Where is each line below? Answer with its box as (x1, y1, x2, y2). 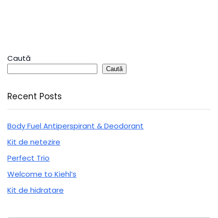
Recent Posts (7, 90, 62, 102)
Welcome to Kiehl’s (7, 168, 76, 179)
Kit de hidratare (7, 184, 64, 195)
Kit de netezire (7, 136, 60, 147)
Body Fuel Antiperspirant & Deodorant (7, 120, 144, 131)
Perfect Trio (7, 152, 50, 163)
